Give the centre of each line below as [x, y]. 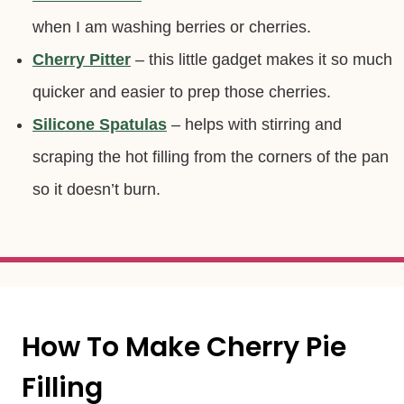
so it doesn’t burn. [96, 189]
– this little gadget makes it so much [262, 59]
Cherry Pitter [82, 59]
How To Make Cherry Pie [184, 347]
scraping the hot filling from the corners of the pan [211, 156]
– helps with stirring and [254, 124]
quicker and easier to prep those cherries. [182, 92]
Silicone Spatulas [100, 124]
